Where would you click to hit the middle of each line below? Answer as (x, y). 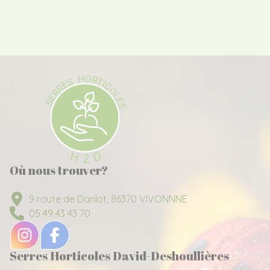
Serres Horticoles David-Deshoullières (119, 256)
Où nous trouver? (59, 170)
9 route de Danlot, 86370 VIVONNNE (108, 199)
